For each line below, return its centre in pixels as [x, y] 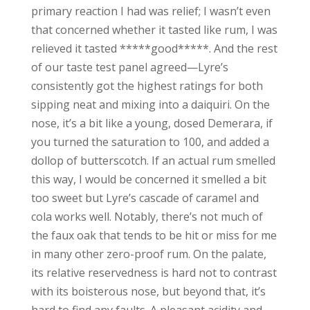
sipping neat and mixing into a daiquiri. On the [150, 104]
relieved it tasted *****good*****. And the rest [154, 48]
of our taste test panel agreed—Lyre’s [129, 67]
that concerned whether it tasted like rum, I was [154, 29]
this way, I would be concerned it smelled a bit [148, 179]
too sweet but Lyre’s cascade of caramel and [145, 198]
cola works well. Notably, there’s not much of [147, 216]
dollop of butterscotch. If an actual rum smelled [153, 160]
